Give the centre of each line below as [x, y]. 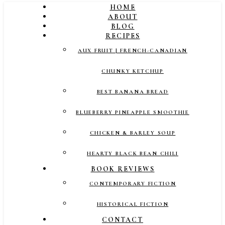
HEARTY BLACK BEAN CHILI [133, 153]
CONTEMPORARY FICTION [133, 184]
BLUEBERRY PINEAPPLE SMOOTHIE [133, 112]
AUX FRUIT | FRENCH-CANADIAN [133, 50]
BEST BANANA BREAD [133, 92]
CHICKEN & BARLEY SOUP [133, 133]
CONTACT [123, 220]
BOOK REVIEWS [123, 169]
